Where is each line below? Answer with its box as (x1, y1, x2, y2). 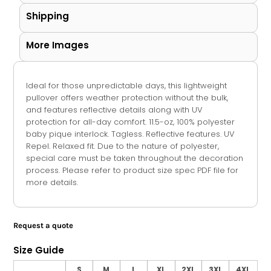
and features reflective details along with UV (25, 104, 203, 116)
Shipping (25, 10, 69, 23)
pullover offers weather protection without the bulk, (25, 92, 228, 104)
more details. (25, 177, 78, 189)
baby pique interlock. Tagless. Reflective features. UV (25, 128, 235, 140)
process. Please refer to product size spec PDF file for (25, 165, 238, 177)
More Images (25, 39, 89, 52)
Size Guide (13, 244, 64, 257)
